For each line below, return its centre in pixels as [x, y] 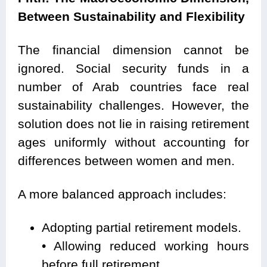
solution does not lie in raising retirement [133, 124]
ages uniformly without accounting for [133, 142]
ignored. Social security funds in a [133, 69]
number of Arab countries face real [133, 87]
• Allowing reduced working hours [145, 246]
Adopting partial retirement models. [142, 228]
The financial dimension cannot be [133, 50]
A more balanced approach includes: [122, 194]
